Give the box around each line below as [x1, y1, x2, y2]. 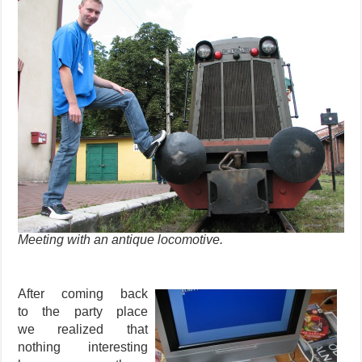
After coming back [18, 286, 148, 301]
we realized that [18, 322, 148, 336]
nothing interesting [18, 339, 148, 354]
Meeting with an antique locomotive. [18, 232, 224, 246]
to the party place [18, 304, 148, 318]
